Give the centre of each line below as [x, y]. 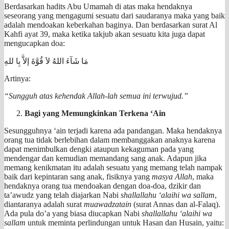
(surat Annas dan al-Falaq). [176, 204]
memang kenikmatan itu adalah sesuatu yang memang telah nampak [113, 168]
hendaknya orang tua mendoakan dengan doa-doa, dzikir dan [102, 186]
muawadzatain [108, 204]
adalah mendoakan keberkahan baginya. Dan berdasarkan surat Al [111, 25]
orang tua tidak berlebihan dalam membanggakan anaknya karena [110, 140]
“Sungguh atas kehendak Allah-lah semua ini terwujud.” [96, 96]
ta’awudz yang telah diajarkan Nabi [62, 195]
